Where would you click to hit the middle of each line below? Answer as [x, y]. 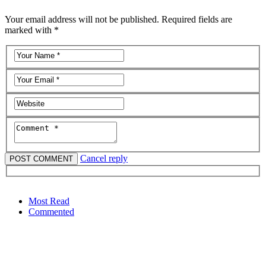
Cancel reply [104, 158]
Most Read [49, 201]
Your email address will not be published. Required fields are [118, 19]
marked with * [32, 30]
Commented [51, 211]
